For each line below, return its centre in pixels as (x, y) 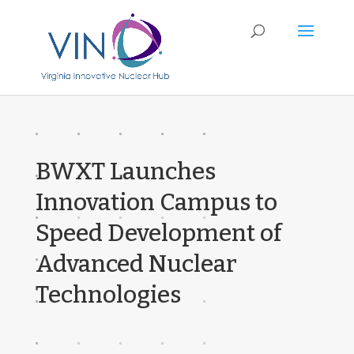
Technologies (108, 295)
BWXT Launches (125, 171)
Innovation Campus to (156, 202)
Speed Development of (158, 233)
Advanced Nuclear (136, 264)
